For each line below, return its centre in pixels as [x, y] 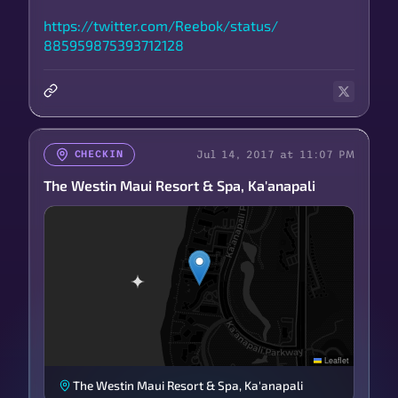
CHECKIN [99, 154]
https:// [68, 25]
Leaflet [335, 360]
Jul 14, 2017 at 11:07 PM [275, 154]
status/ [254, 25]
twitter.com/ [134, 25]
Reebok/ [203, 25]
